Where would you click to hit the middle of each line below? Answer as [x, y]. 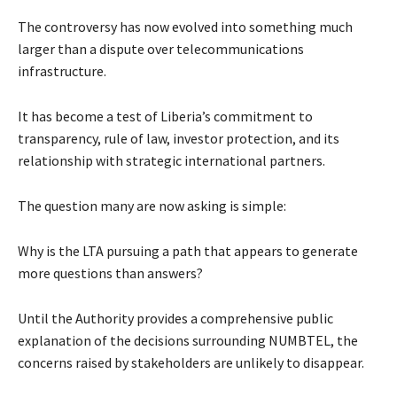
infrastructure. [62, 71]
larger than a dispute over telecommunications [161, 49]
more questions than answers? [110, 273]
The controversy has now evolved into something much [185, 27]
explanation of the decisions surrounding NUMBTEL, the [188, 341]
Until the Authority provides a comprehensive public [175, 319]
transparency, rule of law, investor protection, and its [179, 139]
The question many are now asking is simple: [152, 206]
